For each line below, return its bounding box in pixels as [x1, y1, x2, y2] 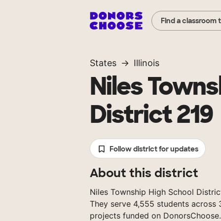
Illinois [134, 58, 159, 69]
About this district [90, 165, 198, 181]
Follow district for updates [109, 145, 198, 154]
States [90, 58, 116, 69]
